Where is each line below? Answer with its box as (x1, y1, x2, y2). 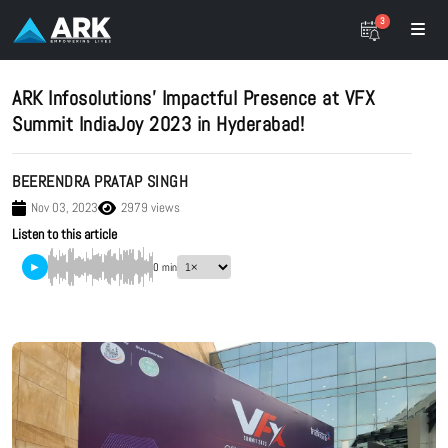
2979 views (120, 199, 180, 216)
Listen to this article (12, 225, 117, 243)
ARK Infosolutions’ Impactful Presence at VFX (12, 85, 375, 111)
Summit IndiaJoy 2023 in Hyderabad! (12, 111, 304, 137)
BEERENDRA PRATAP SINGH (12, 171, 188, 192)
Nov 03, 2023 (30, 199, 98, 216)
